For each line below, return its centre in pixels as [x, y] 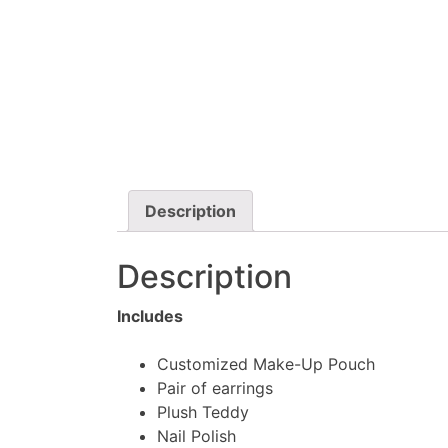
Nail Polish [196, 435]
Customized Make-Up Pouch [266, 363]
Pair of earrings [215, 387]
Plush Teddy [203, 411]
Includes [150, 315]
